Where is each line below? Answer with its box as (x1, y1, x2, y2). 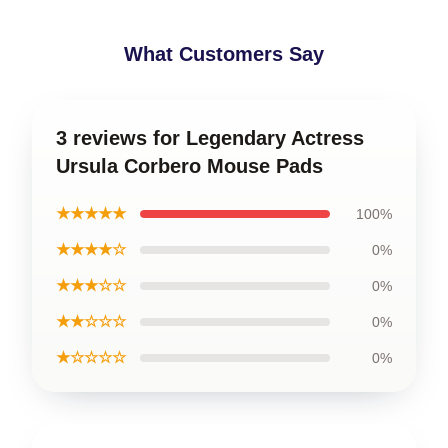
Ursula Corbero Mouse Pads (56, 155, 323, 178)
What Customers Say (124, 43, 324, 66)
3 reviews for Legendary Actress (56, 127, 364, 150)
